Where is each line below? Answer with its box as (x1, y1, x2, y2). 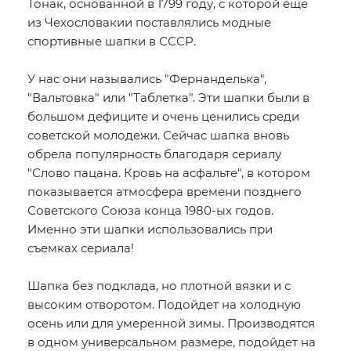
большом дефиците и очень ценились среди (27, 109, 299, 124)
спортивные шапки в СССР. (27, 34, 196, 49)
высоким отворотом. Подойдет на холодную (27, 297, 301, 312)
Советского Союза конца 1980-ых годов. (27, 203, 273, 218)
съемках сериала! (27, 241, 134, 255)
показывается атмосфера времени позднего (27, 184, 302, 199)
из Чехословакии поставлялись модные (27, 15, 271, 30)
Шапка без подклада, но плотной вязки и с (27, 278, 291, 293)
